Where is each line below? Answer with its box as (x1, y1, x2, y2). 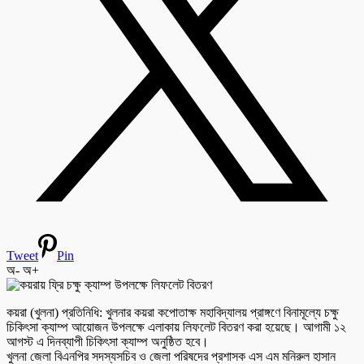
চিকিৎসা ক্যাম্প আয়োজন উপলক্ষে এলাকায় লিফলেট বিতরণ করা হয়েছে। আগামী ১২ (6, 320, 346, 335)
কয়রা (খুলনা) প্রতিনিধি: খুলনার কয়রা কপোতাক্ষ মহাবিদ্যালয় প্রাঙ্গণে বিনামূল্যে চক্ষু (6, 305, 339, 320)
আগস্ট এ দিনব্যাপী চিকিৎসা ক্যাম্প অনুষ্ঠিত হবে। (6, 335, 209, 349)
